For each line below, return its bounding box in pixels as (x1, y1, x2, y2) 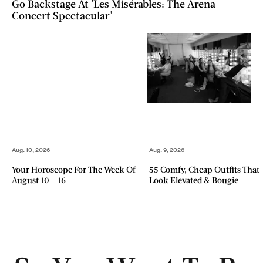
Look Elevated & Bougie (149, 174, 239, 185)
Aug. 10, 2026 (12, 146, 50, 154)
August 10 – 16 (12, 174, 66, 185)
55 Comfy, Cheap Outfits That (149, 164, 260, 174)
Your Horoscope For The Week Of (12, 164, 136, 174)
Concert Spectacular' (12, 9, 113, 22)
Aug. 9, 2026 (149, 146, 185, 154)
